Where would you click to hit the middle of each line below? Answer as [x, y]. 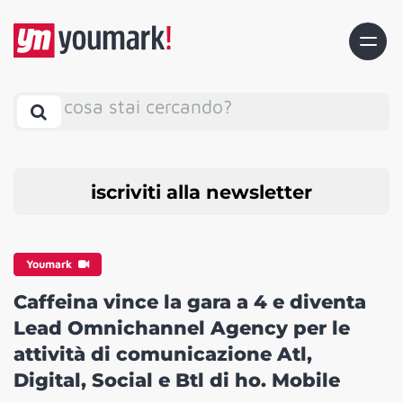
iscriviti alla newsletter [201, 192]
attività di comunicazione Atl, [163, 354]
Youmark [50, 264]
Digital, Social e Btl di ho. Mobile [177, 381]
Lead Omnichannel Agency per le [182, 328]
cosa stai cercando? [148, 106]
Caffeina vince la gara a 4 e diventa [190, 302]
